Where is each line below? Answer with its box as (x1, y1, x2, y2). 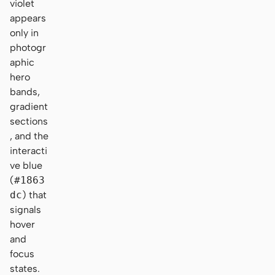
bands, (10, 85, 40, 98)
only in (10, 26, 39, 39)
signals (10, 203, 41, 215)
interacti (10, 144, 47, 157)
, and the (10, 130, 48, 142)
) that (22, 188, 47, 201)
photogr (10, 41, 46, 53)
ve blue (10, 159, 42, 171)
